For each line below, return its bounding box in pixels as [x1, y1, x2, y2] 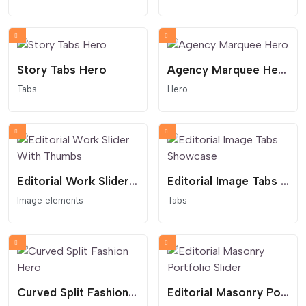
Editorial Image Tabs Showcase [281, 174, 289, 189]
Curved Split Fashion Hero [128, 286, 137, 300]
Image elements [17, 195, 83, 206]
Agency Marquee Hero [278, 62, 286, 76]
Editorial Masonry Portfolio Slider [281, 286, 289, 300]
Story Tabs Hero [17, 62, 107, 76]
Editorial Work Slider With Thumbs [129, 174, 137, 189]
